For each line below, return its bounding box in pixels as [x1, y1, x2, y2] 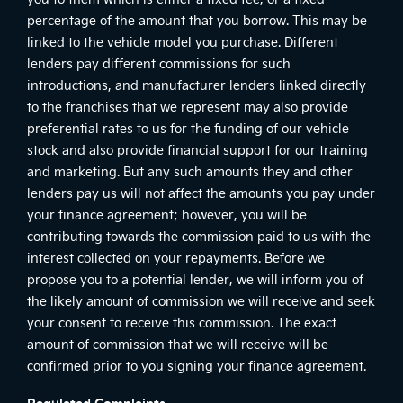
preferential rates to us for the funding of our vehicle [27, 119, 349, 137]
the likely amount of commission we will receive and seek [27, 291, 375, 309]
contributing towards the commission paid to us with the [27, 227, 371, 245]
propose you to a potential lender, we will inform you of [27, 270, 363, 288]
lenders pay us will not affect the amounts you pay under [27, 184, 375, 201]
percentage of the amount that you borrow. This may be [27, 11, 367, 29]
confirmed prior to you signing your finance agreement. [27, 356, 366, 374]
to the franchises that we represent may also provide [27, 97, 348, 115]
